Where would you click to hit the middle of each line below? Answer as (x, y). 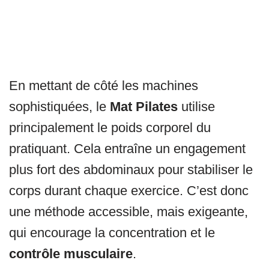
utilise (196, 107)
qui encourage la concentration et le (112, 233)
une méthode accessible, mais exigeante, (128, 212)
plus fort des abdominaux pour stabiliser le (131, 170)
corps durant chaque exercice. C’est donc (129, 191)
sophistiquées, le (59, 107)
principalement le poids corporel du (110, 128)
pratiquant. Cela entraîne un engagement (127, 149)
